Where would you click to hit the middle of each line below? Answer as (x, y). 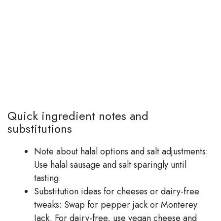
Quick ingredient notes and (78, 115)
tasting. (48, 178)
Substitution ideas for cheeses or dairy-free (117, 191)
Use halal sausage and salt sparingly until (110, 165)
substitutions (40, 128)
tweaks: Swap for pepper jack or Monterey (116, 204)
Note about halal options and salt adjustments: (121, 151)
